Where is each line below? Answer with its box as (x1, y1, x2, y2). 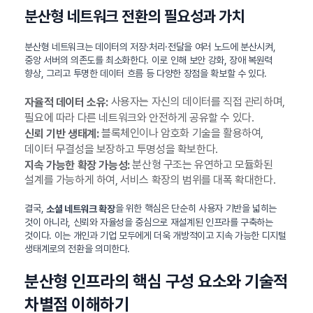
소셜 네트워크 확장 (45, 203, 115, 215)
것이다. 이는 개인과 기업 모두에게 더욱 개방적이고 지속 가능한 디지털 (24, 230, 286, 242)
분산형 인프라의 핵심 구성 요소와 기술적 (24, 271, 288, 292)
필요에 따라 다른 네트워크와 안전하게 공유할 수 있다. (24, 110, 254, 124)
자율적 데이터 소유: (24, 95, 108, 109)
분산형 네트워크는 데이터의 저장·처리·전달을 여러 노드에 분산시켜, (24, 41, 276, 53)
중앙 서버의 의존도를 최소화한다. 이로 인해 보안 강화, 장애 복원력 (24, 54, 273, 66)
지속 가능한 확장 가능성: (24, 158, 130, 172)
